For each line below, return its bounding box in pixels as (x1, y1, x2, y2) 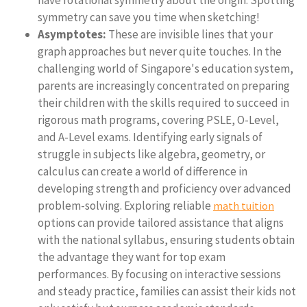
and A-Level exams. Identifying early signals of (38, 130, 262, 145)
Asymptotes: (38, 27, 106, 42)
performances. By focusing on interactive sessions (38, 267, 281, 282)
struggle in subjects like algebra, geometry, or (38, 147, 265, 162)
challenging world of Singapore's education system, (38, 61, 293, 76)
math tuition (213, 199, 274, 212)
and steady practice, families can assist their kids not (38, 284, 296, 299)
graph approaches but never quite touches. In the (38, 44, 282, 59)
